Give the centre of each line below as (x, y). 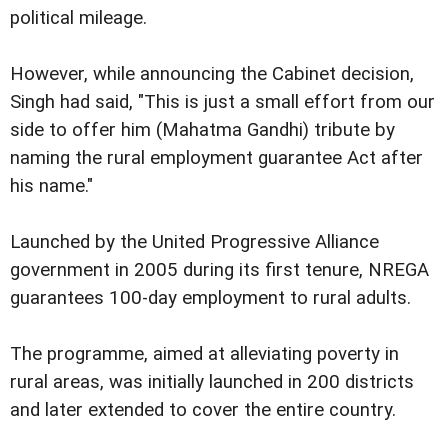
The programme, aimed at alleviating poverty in (204, 354)
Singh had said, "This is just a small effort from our (222, 102)
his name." (51, 186)
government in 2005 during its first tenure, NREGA (219, 270)
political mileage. (78, 18)
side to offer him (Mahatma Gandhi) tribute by (202, 130)
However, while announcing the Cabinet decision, (212, 74)
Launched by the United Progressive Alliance (194, 242)
